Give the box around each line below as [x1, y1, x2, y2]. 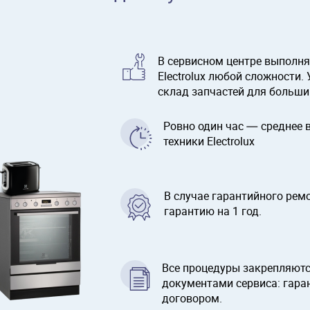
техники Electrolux [163, 134, 255, 149]
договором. [162, 291, 222, 307]
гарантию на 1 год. [164, 203, 262, 219]
